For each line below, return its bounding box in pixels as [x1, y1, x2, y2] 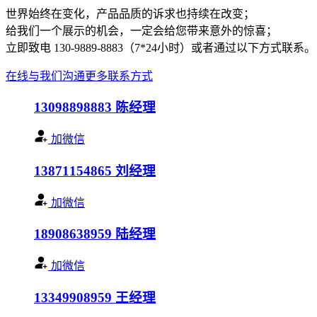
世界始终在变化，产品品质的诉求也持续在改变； [6, 7, 255, 20]
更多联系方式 [85, 69, 153, 82]
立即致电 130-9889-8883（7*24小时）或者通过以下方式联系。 [6, 41, 316, 54]
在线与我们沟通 [6, 69, 85, 82]
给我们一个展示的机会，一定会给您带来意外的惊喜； [6, 24, 277, 37]
